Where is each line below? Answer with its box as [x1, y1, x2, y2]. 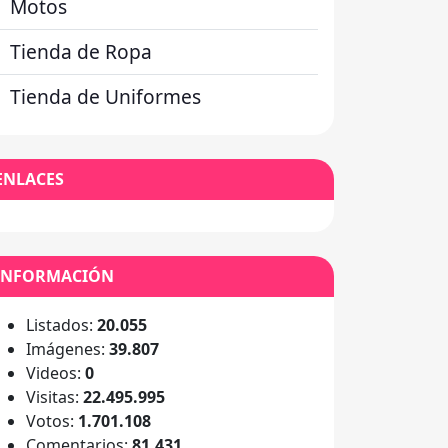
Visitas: [26, 386, 83, 408]
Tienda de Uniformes [10, 83, 201, 110]
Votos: [26, 410, 78, 432]
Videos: [26, 362, 85, 384]
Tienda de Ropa [10, 38, 152, 65]
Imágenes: [26, 338, 109, 360]
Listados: [26, 314, 97, 336]
